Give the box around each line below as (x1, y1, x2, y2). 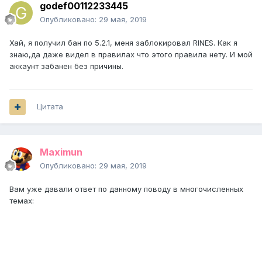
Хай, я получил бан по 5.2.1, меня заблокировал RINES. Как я (9, 38, 237, 48)
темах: (9, 196, 34, 206)
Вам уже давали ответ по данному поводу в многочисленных (9, 184, 243, 194)
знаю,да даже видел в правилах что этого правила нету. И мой (9, 50, 253, 60)
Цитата (37, 102, 63, 112)
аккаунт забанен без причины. (9, 61, 123, 71)
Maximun (40, 146, 82, 158)
